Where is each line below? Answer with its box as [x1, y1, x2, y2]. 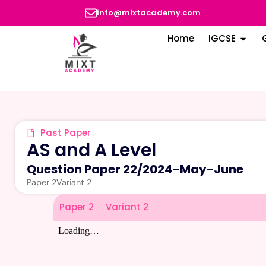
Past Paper [40, 126, 91, 139]
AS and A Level [27, 137, 156, 163]
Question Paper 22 [27, 160, 137, 178]
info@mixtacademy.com [97, 7, 201, 18]
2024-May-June [142, 160, 243, 178]
